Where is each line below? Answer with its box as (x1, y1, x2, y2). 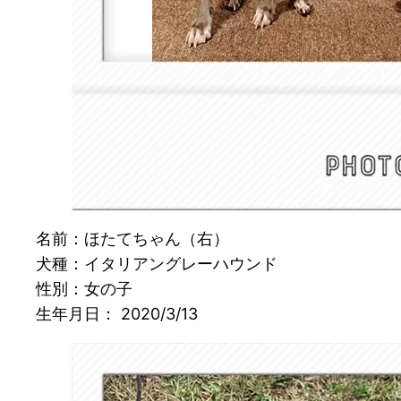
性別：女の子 (36, 279, 132, 299)
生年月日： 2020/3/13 (36, 304, 198, 324)
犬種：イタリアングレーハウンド (36, 254, 277, 274)
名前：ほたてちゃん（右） (36, 229, 229, 249)
